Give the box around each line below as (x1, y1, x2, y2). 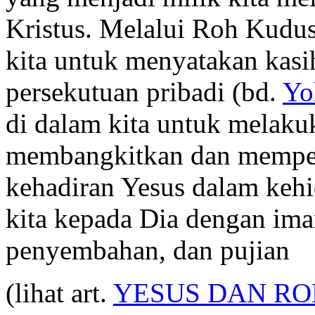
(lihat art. (6, 277, 113, 308)
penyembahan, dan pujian (6, 234, 290, 265)
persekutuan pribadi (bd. (6, 76, 283, 107)
